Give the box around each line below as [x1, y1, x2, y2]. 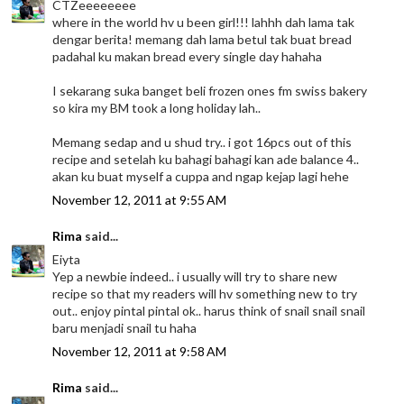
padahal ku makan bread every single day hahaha [52, 48, 323, 64]
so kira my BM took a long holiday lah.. [52, 99, 262, 115]
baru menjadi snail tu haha [52, 319, 197, 335]
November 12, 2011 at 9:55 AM [52, 191, 227, 207]
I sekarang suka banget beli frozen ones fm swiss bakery [52, 82, 368, 98]
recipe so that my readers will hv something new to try [52, 285, 358, 301]
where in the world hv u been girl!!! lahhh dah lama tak [52, 14, 355, 30]
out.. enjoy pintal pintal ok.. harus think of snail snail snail [52, 302, 366, 318]
